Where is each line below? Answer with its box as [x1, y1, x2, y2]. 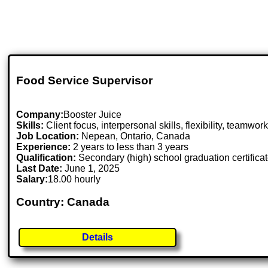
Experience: [16, 141, 71, 152]
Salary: [16, 173, 48, 184]
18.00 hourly [48, 173, 101, 184]
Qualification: [16, 152, 77, 163]
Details [82, 232, 114, 243]
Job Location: [16, 130, 82, 141]
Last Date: [16, 163, 65, 173]
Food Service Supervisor [16, 74, 153, 87]
